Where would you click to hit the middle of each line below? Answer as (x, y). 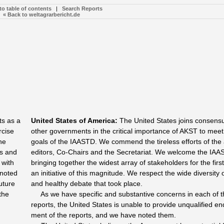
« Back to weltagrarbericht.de (41, 14)
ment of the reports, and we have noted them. (104, 215)
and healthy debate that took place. (87, 184)
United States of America (73, 121)
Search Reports (82, 8)
